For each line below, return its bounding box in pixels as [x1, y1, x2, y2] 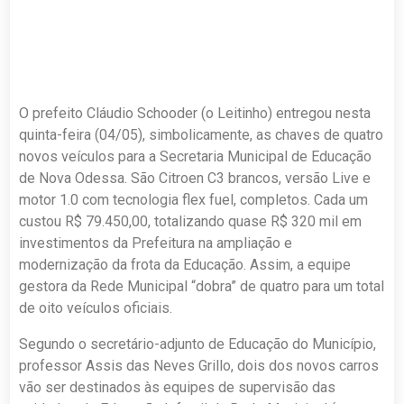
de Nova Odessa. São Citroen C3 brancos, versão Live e [19, 170, 372, 188]
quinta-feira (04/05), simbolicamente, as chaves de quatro [19, 126, 384, 144]
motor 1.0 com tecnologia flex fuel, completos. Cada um [19, 191, 369, 209]
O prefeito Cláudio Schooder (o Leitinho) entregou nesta [19, 105, 372, 123]
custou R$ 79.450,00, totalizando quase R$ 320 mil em [19, 213, 363, 231]
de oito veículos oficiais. [19, 299, 173, 317]
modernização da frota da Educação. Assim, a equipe [19, 256, 352, 274]
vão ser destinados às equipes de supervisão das [19, 379, 336, 397]
